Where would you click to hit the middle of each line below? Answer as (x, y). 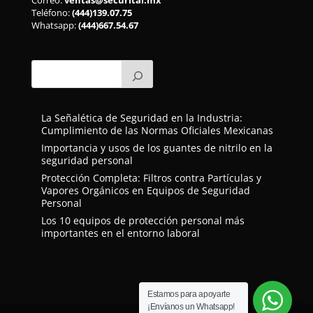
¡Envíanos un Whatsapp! (191, 307)
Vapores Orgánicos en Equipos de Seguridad (145, 191)
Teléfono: (51, 12)
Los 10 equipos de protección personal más (143, 221)
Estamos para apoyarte (189, 294)
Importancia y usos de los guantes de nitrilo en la (156, 148)
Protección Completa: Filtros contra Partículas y (151, 178)
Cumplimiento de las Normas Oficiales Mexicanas (157, 131)
